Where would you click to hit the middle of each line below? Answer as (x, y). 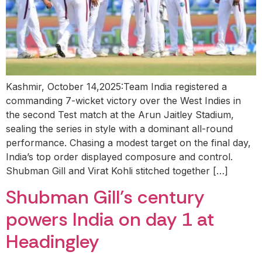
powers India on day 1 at (110, 219)
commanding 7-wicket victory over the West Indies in (123, 100)
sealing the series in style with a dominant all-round (119, 128)
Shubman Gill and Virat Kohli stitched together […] (117, 170)
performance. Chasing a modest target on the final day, (128, 142)
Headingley (52, 241)
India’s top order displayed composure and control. (119, 156)
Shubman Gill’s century (105, 197)
